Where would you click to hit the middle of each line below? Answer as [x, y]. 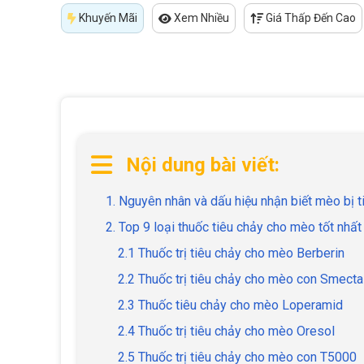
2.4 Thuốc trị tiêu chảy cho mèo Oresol [226, 331]
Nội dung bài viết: [203, 165]
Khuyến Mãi [108, 18]
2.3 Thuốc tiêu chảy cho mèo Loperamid [230, 305]
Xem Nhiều [201, 18]
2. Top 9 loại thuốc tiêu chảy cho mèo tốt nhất [234, 227]
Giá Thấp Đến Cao [311, 18]
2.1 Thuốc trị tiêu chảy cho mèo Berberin [231, 253]
